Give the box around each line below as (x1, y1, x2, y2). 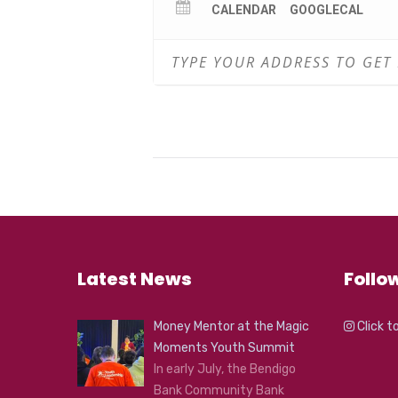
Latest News (77, 267, 192, 291)
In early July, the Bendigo (153, 362, 296, 377)
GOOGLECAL (290, 3, 363, 17)
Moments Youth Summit (153, 340, 295, 355)
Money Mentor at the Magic (153, 319, 309, 334)
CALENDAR (211, 3, 276, 17)
